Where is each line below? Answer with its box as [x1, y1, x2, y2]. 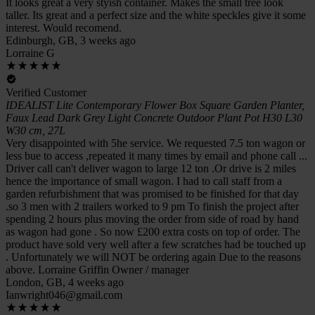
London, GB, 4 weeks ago [6, 276, 124, 288]
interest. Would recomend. [6, 21, 122, 34]
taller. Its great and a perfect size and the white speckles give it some [6, 8, 306, 21]
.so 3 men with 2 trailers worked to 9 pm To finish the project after [6, 200, 299, 212]
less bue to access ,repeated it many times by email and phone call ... [6, 149, 307, 162]
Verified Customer [6, 86, 86, 98]
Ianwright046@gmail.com [6, 288, 122, 301]
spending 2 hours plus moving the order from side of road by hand [6, 212, 299, 225]
